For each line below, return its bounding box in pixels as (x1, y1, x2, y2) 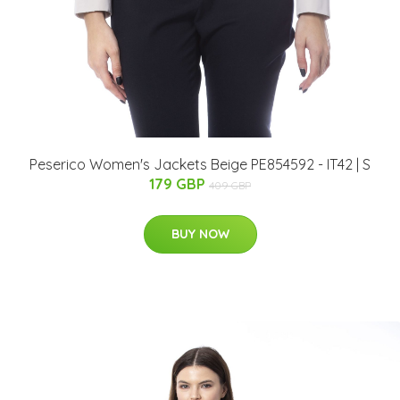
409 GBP (209, 179, 251, 193)
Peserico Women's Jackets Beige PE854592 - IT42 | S (29, 155, 371, 174)
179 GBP (149, 175, 209, 194)
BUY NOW (171, 226, 229, 243)
